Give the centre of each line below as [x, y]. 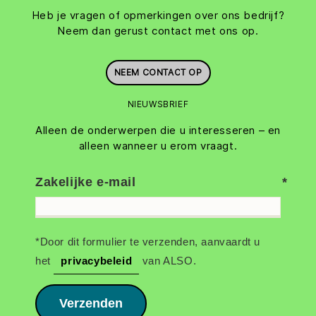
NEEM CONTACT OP [158, 73]
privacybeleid [97, 261]
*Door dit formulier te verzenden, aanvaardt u [148, 242]
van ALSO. [168, 261]
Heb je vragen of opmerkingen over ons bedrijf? [158, 16]
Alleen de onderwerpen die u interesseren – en [158, 130]
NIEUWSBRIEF [158, 104]
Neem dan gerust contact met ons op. [158, 31]
